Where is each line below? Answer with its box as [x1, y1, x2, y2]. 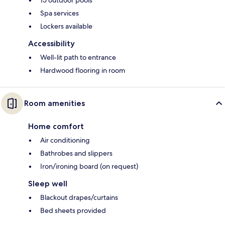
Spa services [40, 8, 79, 18]
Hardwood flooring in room [40, 65, 125, 75]
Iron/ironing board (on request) [40, 161, 138, 171]
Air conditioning [40, 135, 90, 145]
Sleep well [28, 178, 67, 188]
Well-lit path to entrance [40, 52, 116, 62]
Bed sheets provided [40, 205, 106, 215]
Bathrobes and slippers [40, 148, 113, 158]
